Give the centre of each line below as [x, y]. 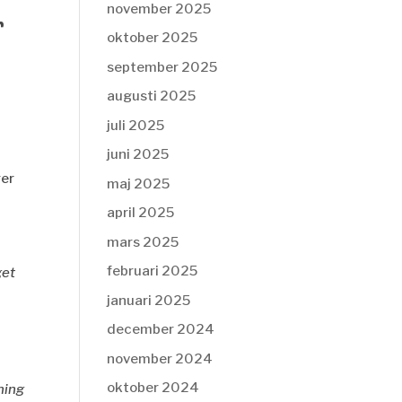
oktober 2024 [153, 388]
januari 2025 [149, 300]
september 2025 [162, 67]
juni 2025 [138, 154]
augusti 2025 [152, 96]
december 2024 [161, 329]
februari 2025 [153, 271]
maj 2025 [139, 184]
